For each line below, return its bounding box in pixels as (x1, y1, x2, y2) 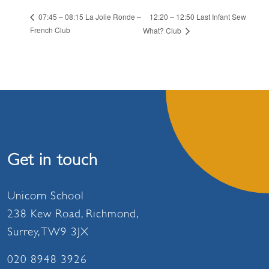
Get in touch (7, 150, 98, 170)
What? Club (142, 25, 183, 36)
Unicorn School (7, 189, 84, 203)
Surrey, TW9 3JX (7, 225, 89, 239)
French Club (30, 25, 70, 35)
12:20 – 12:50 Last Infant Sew (149, 11, 246, 22)
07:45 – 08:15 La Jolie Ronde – (37, 11, 141, 22)
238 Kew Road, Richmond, (7, 207, 139, 221)
